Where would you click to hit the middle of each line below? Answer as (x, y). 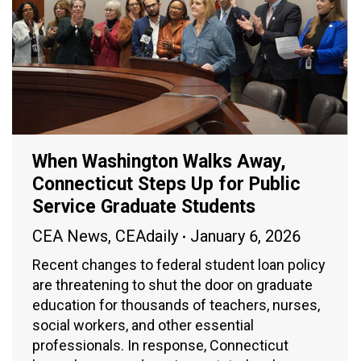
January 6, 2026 (245, 237)
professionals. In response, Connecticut (160, 346)
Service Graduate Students (144, 207)
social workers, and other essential (143, 326)
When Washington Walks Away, (159, 162)
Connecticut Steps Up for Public (166, 185)
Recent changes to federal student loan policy (179, 265)
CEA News (70, 237)
